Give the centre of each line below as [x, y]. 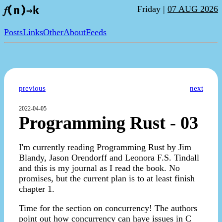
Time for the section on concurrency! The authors [108, 208]
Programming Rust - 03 [109, 123]
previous [32, 88]
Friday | [152, 9]
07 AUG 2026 [193, 9]
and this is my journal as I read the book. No [99, 168]
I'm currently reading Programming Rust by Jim [105, 147]
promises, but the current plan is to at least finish [107, 179]
